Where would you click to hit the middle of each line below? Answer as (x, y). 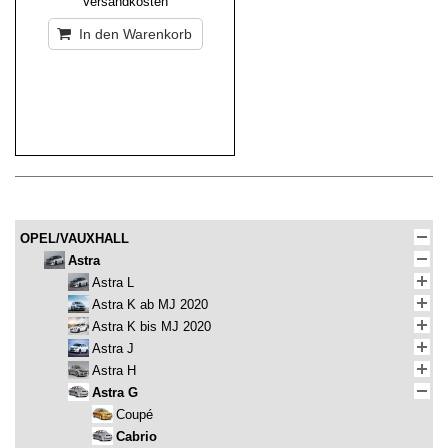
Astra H (114, 371)
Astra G (115, 393)
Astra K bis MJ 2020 (151, 327)
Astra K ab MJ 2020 (150, 305)
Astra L (113, 283)
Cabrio (136, 437)
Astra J (113, 349)
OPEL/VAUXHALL (74, 239)
